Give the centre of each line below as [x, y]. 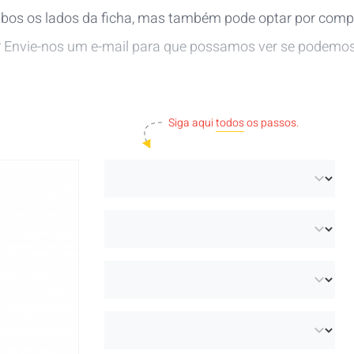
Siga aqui [192, 123]
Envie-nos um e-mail [66, 47]
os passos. [271, 123]
